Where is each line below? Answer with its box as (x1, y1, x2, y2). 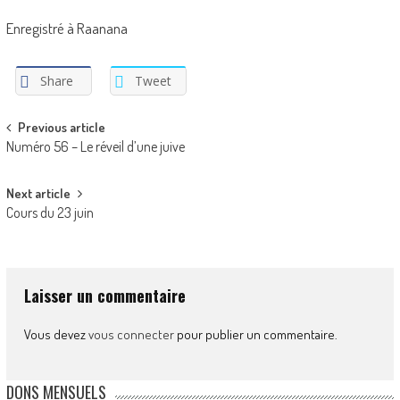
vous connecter (87, 325, 174, 343)
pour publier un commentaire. (173, 325, 337, 343)
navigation (4, 143, 94, 179)
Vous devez (23, 325, 88, 343)
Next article (5, 184, 71, 202)
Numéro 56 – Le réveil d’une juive (5, 137, 185, 155)
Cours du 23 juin (5, 203, 94, 221)
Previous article (17, 118, 105, 136)
